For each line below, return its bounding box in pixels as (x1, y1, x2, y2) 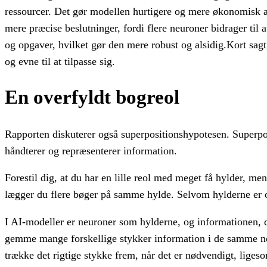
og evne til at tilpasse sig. (5, 55, 115, 67)
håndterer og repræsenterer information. (5, 144, 180, 157)
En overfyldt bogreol (5, 86, 179, 108)
